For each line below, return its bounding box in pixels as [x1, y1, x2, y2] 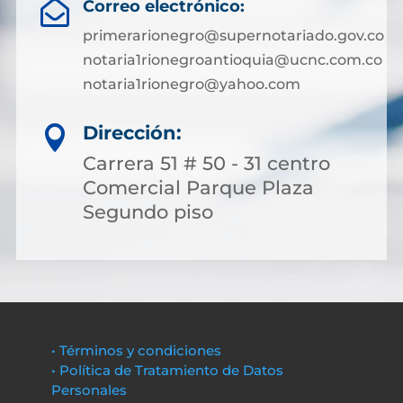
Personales [50, 381, 127, 399]
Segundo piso [83, 201, 213, 223]
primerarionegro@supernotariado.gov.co [82, 27, 384, 44]
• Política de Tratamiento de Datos [50, 362, 283, 379]
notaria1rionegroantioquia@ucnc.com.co [82, 51, 382, 68]
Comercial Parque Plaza [83, 176, 314, 199]
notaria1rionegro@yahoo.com [82, 76, 300, 93]
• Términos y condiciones [50, 342, 221, 359]
